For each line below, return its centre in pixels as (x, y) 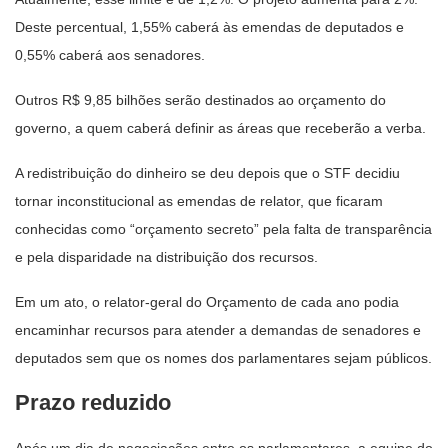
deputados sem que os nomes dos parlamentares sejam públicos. (223, 357)
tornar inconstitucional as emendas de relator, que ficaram (199, 200)
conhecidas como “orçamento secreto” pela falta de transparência (223, 228)
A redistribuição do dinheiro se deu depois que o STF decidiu (207, 172)
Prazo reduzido (93, 402)
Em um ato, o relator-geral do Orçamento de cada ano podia (207, 301)
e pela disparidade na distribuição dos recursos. (166, 256)
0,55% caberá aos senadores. (110, 54)
